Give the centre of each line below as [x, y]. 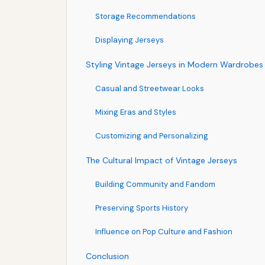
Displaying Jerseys [130, 40]
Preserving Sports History [142, 208]
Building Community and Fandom [155, 184]
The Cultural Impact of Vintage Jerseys [161, 160]
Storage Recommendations [146, 16]
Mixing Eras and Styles [136, 112]
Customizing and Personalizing [152, 135]
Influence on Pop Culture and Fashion [164, 231]
